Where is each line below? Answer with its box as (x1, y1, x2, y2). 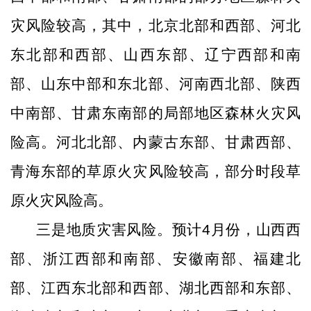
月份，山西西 (210, 221, 301, 238)
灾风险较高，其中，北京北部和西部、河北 (10, 17, 301, 34)
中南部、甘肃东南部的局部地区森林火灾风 (10, 104, 301, 121)
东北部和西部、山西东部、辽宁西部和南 (10, 46, 301, 63)
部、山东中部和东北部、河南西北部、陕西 (10, 75, 301, 92)
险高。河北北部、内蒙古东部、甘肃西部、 (10, 133, 301, 151)
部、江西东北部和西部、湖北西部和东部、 (10, 279, 301, 296)
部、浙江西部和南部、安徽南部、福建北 (10, 250, 301, 267)
